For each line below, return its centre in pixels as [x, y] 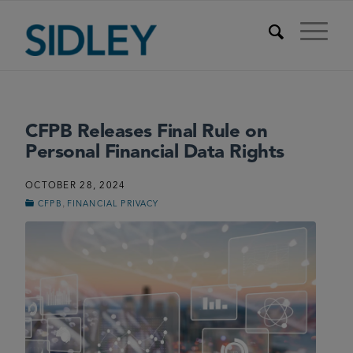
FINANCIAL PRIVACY [113, 204]
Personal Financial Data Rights [155, 153]
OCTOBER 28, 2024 [76, 186]
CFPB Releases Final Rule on [147, 132]
